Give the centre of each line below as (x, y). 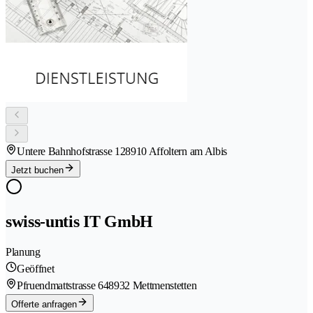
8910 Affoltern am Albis (176, 151)
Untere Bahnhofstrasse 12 (71, 151)
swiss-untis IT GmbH (79, 222)
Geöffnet (36, 269)
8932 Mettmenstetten (153, 286)
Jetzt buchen (37, 170)
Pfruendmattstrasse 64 (63, 286)
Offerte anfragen (44, 305)
